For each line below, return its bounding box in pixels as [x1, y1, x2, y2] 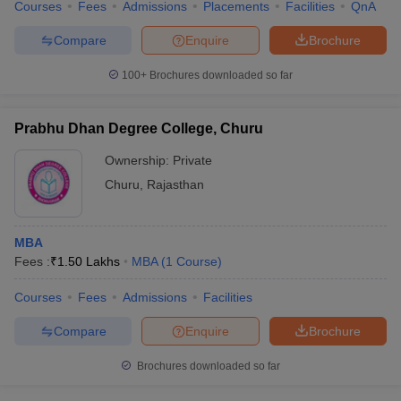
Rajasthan [147, 177, 204, 192]
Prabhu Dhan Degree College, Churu [14, 121, 263, 136]
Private [173, 153, 212, 167]
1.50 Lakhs [57, 254, 120, 269]
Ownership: [105, 153, 173, 167]
